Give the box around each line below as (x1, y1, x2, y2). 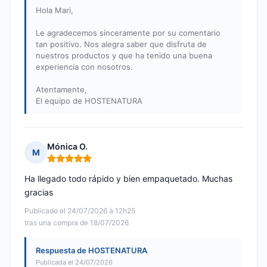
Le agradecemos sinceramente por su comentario (36, 28, 221, 38)
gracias (24, 187, 53, 198)
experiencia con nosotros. (36, 62, 133, 72)
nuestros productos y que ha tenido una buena (36, 51, 212, 61)
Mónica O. (47, 141, 88, 152)
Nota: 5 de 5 (46, 157, 97, 169)
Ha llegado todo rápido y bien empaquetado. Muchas (24, 173, 232, 184)
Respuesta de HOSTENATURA (36, 246, 147, 256)
